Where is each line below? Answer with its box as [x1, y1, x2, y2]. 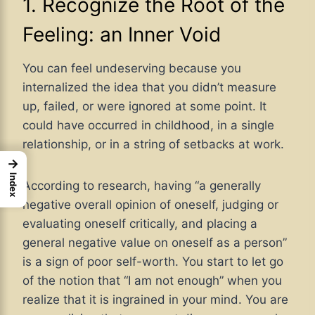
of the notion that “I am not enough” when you [22, 274, 282, 288]
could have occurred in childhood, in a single [22, 118, 274, 133]
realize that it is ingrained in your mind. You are [22, 292, 288, 307]
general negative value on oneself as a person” [22, 236, 287, 250]
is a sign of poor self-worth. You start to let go [22, 255, 283, 269]
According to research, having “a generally [22, 179, 261, 193]
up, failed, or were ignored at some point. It [22, 99, 266, 114]
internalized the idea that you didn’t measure [22, 80, 276, 95]
